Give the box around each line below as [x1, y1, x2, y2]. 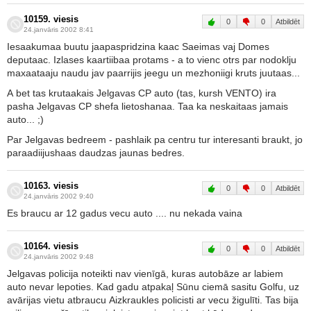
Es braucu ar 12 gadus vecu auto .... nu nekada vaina [7, 208, 242, 219]
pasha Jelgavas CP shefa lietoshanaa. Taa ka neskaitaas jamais [7, 101, 288, 112]
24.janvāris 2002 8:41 [24, 26, 94, 33]
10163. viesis [24, 181, 78, 191]
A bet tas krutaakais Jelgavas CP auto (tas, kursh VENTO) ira [7, 87, 276, 99]
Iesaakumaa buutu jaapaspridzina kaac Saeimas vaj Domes [7, 41, 269, 52]
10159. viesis [24, 15, 78, 24]
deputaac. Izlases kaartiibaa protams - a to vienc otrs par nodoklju [7, 54, 296, 65]
